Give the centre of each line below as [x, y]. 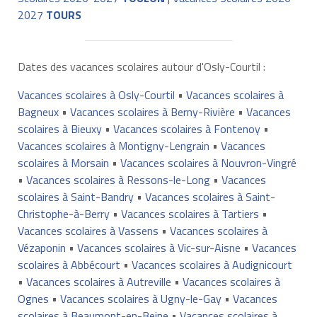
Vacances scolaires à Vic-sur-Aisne [158, 247]
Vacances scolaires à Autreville [98, 281]
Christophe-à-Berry [63, 213]
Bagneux [38, 111]
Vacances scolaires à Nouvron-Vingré [208, 162]
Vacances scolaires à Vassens [88, 230]
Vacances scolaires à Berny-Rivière [152, 111]
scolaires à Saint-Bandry [75, 196]
